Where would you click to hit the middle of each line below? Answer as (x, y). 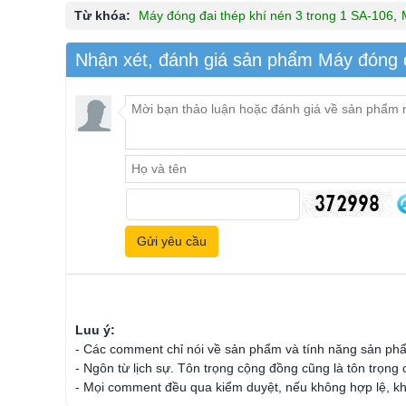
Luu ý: (95, 330)
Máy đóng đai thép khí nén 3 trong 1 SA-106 (266, 15)
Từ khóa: (102, 15)
